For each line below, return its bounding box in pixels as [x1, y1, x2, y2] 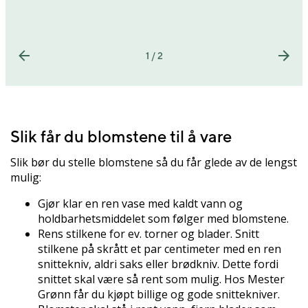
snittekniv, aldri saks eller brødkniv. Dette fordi [38, 256, 278, 272]
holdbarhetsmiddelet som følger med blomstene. [38, 211, 289, 227]
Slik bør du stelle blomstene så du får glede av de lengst [10, 155, 297, 170]
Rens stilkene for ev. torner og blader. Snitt [38, 226, 259, 242]
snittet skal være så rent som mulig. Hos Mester [38, 272, 285, 287]
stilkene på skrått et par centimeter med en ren [38, 241, 281, 257]
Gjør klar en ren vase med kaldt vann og [38, 196, 243, 212]
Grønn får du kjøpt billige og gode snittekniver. [38, 287, 280, 302]
